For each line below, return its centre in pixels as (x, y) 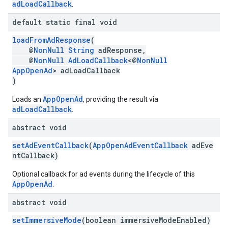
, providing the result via (121, 99)
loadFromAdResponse (51, 40)
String (81, 50)
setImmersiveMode (47, 220)
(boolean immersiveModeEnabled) (146, 220)
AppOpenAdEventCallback (140, 145)
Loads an (27, 99)
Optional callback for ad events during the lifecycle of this (104, 174)
